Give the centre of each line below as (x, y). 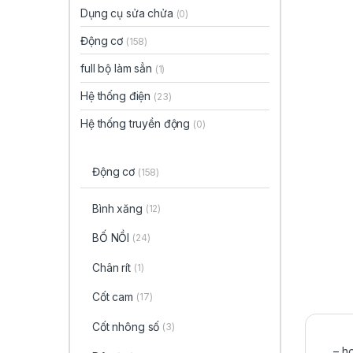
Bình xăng (117, 208)
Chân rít (111, 267)
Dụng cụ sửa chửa (128, 13)
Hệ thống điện (117, 96)
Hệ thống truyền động (137, 124)
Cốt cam (113, 297)
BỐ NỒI (111, 238)
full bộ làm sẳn (118, 69)
